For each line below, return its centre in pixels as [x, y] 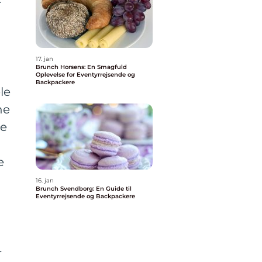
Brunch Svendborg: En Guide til [84, 189]
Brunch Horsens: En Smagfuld [81, 67]
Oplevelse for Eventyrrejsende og [85, 75]
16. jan [45, 180]
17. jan [44, 59]
